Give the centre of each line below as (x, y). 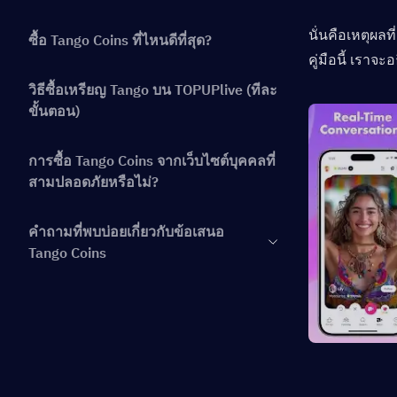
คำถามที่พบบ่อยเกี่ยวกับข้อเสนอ (126, 231)
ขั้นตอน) (54, 111)
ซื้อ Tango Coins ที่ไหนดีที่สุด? (120, 40)
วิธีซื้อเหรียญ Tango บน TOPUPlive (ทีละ (153, 90)
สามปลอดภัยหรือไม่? (93, 182)
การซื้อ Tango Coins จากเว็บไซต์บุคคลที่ (152, 160)
